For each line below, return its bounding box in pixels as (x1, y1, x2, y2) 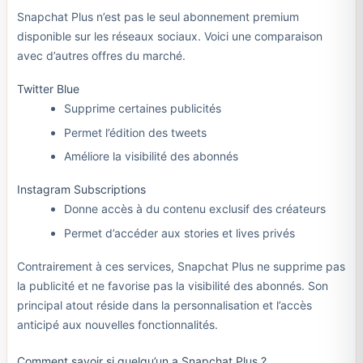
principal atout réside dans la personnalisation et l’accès (16, 297, 312, 312)
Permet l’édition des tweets (64, 125, 207, 139)
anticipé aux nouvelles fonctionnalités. (16, 317, 218, 331)
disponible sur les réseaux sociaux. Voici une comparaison (16, 29, 322, 44)
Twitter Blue (16, 82, 79, 96)
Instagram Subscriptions (16, 182, 146, 197)
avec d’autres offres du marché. (16, 49, 186, 63)
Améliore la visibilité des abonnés (64, 149, 238, 164)
